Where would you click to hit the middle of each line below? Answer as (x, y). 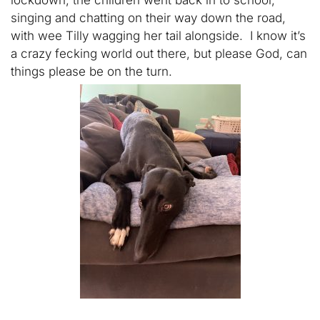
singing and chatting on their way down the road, (148, 18)
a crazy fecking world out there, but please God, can (159, 54)
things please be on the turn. (91, 71)
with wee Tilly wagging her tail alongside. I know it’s (158, 36)
